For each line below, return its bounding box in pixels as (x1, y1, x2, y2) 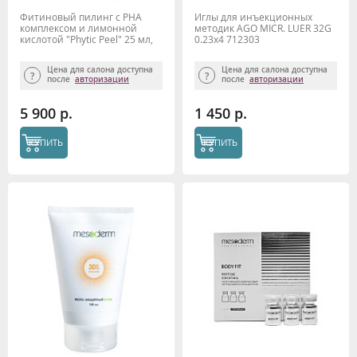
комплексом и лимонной (20, 22, 137, 35)
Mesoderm (20, 44, 69, 57)
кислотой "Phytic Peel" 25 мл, (20, 33, 153, 46)
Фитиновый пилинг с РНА (20, 10, 142, 24)
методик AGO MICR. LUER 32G (194, 22, 331, 35)
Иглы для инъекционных (194, 10, 312, 24)
